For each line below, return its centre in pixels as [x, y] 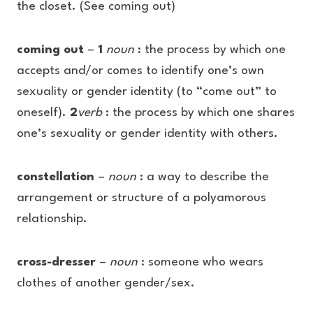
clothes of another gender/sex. [106, 283]
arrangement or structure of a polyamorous [141, 198]
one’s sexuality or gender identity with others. [147, 134]
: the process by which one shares [200, 113]
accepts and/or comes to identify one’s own [140, 71]
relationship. [52, 219]
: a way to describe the [203, 177]
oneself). [43, 113]
